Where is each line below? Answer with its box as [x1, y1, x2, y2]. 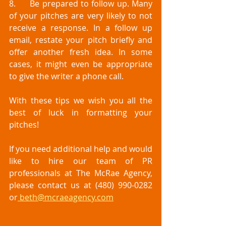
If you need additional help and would [9, 143, 152, 155]
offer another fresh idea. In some [9, 46, 152, 58]
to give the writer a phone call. [9, 71, 126, 82]
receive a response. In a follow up [9, 22, 152, 34]
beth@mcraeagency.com [18, 192, 114, 203]
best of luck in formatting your [9, 107, 152, 119]
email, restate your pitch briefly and [9, 34, 152, 46]
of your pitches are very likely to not [9, 10, 152, 22]
